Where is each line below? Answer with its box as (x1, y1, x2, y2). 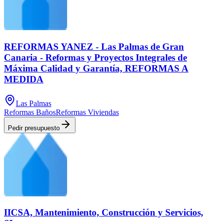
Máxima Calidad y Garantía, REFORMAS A (4, 63, 188, 74)
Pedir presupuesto (8, 124, 60, 132)
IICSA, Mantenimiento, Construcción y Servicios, (4, 207, 203, 218)
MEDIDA (4, 74, 43, 84)
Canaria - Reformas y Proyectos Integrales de (4, 52, 187, 63)
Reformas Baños (4, 108, 56, 116)
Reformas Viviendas (56, 108, 119, 116)
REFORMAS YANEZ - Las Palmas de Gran (4, 41, 184, 52)
